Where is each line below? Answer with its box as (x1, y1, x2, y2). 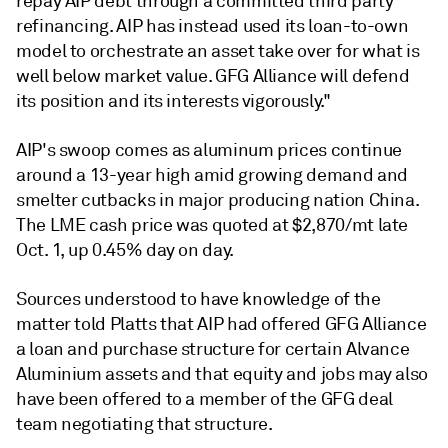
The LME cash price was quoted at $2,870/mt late (16, 214, 409, 236)
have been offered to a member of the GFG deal (16, 388, 393, 410)
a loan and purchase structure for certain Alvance (16, 338, 410, 360)
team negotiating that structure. (16, 413, 273, 435)
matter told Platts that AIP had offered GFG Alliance (16, 313, 427, 335)
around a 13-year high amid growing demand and (16, 164, 408, 186)
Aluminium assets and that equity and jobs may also (16, 363, 429, 385)
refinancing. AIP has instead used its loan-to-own (16, 15, 409, 37)
